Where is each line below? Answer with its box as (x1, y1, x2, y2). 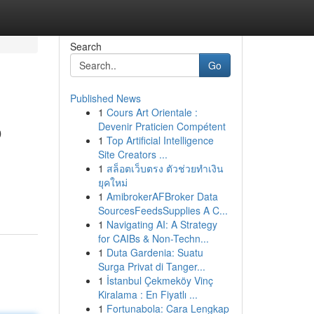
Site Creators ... (97, 147, 168, 161)
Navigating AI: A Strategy (106, 217, 217, 231)
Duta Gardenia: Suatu (106, 245, 203, 259)
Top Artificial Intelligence (106, 133, 214, 147)
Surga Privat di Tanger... (97, 259, 205, 273)
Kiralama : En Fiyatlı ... (97, 287, 198, 301)
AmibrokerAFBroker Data (106, 189, 218, 203)
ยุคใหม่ (97, 175, 128, 189)
